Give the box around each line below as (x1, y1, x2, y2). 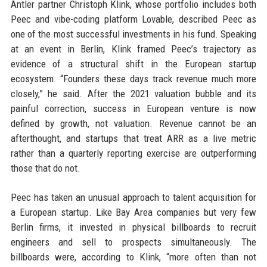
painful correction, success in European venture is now (10, 103, 257, 114)
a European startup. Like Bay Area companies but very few (10, 206, 257, 218)
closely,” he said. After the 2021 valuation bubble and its (10, 88, 257, 100)
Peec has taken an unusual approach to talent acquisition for (10, 191, 257, 203)
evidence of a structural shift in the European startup (10, 58, 257, 70)
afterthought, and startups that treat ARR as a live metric (10, 132, 257, 144)
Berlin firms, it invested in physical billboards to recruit (10, 221, 257, 233)
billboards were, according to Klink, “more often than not (10, 251, 257, 263)
